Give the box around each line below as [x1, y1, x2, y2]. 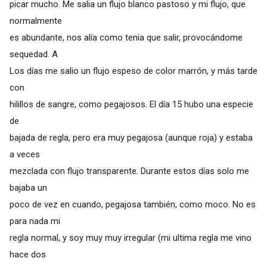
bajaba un [9, 182, 47, 193]
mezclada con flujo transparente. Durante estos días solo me [9, 165, 249, 176]
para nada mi [9, 215, 60, 226]
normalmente [9, 15, 62, 26]
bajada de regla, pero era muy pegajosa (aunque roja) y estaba [9, 132, 253, 143]
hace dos [9, 249, 46, 260]
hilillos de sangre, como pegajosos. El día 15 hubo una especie [9, 98, 253, 110]
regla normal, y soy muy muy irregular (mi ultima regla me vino [9, 232, 252, 243]
